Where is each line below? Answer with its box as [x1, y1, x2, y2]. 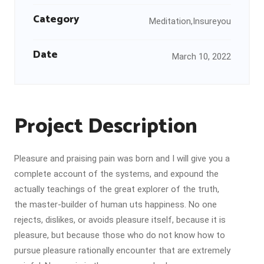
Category [33, 10, 80, 28]
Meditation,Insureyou [149, 15, 231, 27]
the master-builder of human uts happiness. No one [14, 199, 217, 210]
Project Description [14, 109, 197, 144]
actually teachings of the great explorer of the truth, [14, 183, 219, 194]
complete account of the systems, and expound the [14, 168, 219, 179]
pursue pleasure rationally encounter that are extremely [14, 245, 230, 256]
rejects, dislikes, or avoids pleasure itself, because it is [14, 214, 226, 225]
